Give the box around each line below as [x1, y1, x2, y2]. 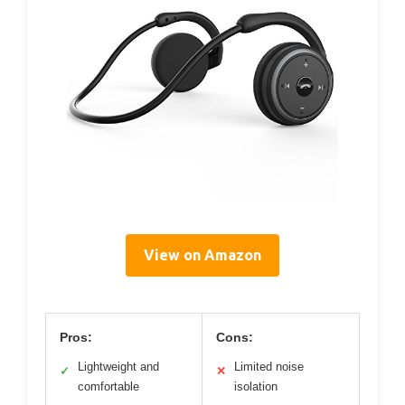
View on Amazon [144, 247, 261, 264]
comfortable [78, 380, 139, 394]
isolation [234, 380, 278, 394]
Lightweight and [78, 360, 159, 374]
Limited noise [234, 360, 304, 374]
